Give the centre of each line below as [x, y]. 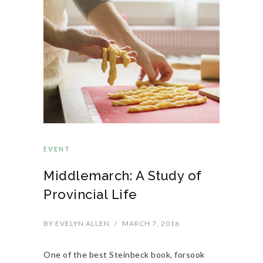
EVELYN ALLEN [82, 224]
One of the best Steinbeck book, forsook [124, 255]
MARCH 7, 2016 [151, 224]
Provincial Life [90, 195]
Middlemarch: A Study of [123, 176]
